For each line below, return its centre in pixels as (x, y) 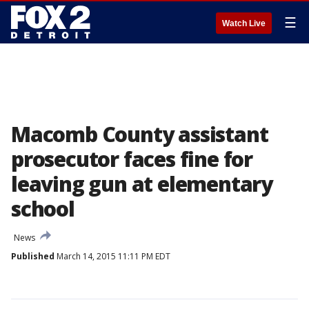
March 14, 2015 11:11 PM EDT (112, 256)
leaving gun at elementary (142, 184)
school (43, 209)
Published (33, 256)
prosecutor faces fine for (132, 159)
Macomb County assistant (140, 134)
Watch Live (244, 23)
